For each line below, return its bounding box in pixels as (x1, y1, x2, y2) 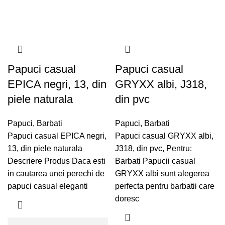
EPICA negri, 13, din (8, 77, 106, 90)
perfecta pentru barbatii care (115, 181, 214, 190)
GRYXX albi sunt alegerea (115, 169, 209, 178)
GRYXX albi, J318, (115, 77, 207, 90)
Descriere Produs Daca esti (8, 156, 105, 165)
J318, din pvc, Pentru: (115, 144, 192, 153)
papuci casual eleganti (8, 181, 88, 190)
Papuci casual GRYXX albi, (115, 131, 213, 140)
